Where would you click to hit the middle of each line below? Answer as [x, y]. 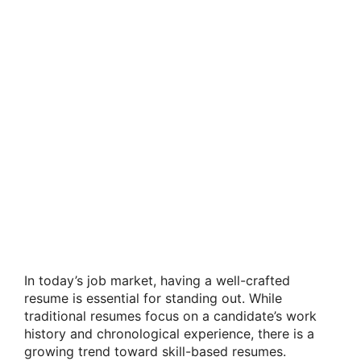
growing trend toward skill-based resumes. [155, 351]
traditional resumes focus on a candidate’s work [170, 316]
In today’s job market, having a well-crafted [157, 280]
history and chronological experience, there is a [169, 334]
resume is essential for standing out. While [153, 298]
